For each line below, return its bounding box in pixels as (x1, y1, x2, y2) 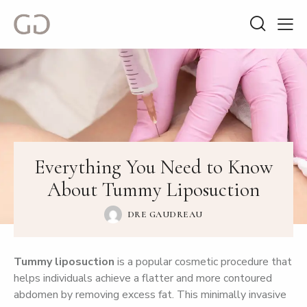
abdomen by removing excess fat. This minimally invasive (14, 287, 286, 302)
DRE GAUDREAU (127, 209, 203, 221)
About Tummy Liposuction (47, 177, 260, 202)
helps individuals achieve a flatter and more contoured (14, 271, 272, 286)
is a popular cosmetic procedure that (114, 254, 292, 269)
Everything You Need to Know (34, 155, 273, 180)
